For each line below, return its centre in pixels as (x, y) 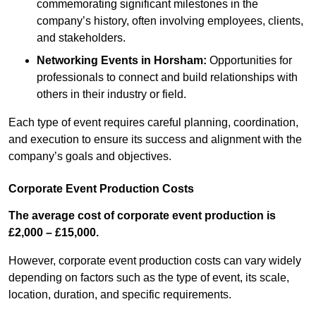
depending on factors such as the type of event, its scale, (149, 278)
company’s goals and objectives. (90, 157)
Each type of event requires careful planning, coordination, (153, 123)
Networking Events (89, 61)
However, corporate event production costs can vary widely (155, 261)
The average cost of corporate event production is (142, 216)
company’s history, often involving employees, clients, (170, 21)
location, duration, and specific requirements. (120, 295)
